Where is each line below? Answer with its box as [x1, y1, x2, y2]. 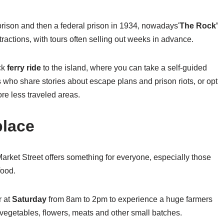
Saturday [12, 194, 46, 203]
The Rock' [179, 21, 218, 30]
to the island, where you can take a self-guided [41, 63, 207, 72]
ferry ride [5, 63, 41, 72]
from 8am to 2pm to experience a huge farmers [46, 194, 212, 203]
